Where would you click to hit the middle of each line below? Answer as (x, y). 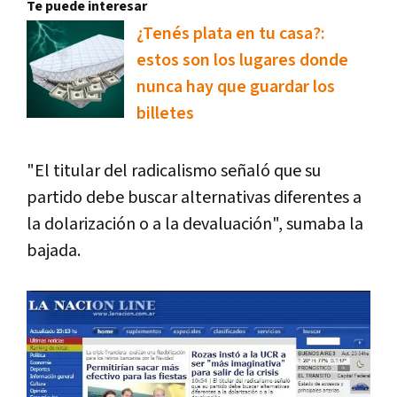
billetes (165, 113)
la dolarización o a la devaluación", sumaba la (195, 224)
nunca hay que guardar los (236, 86)
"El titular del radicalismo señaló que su (174, 171)
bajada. (55, 250)
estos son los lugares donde (242, 60)
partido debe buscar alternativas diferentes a (194, 197)
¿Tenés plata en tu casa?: (231, 33)
